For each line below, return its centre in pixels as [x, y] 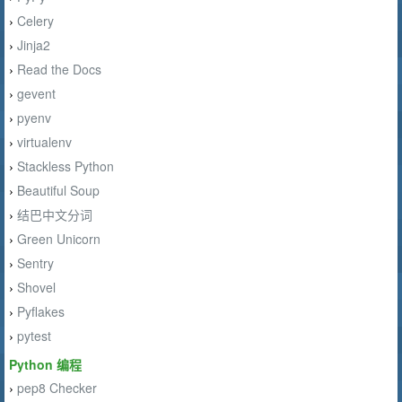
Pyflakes [41, 311]
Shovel [36, 287]
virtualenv [44, 142]
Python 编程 [45, 364]
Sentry [35, 263]
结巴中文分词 [55, 214]
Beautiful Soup [58, 190]
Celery [35, 21]
